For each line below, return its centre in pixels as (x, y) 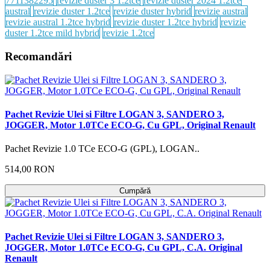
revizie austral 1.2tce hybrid (58, 22)
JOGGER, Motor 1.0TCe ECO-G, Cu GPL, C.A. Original (124, 248)
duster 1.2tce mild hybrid (52, 33)
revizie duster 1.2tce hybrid (165, 22)
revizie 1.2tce (128, 33)
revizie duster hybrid (152, 11)
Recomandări (38, 56)
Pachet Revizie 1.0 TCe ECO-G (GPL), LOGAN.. (102, 149)
